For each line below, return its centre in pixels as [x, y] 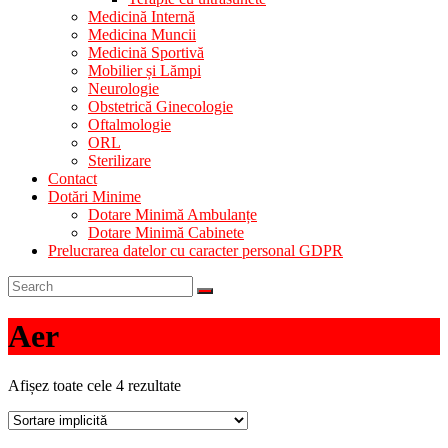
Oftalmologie [129, 124]
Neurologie [123, 88]
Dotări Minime [94, 196]
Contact [72, 178]
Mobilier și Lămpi [144, 70]
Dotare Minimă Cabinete [166, 232]
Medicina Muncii [142, 34]
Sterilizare [119, 160]
